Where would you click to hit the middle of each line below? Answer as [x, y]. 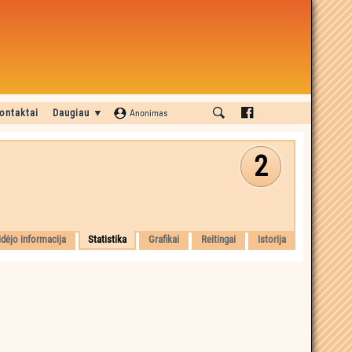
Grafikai [164, 239]
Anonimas [148, 113]
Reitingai [218, 239]
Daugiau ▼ [78, 113]
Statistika [107, 239]
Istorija [272, 239]
